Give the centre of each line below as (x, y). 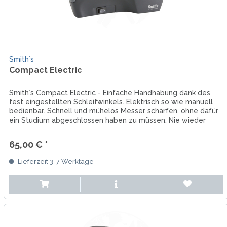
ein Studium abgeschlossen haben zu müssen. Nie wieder (107, 120)
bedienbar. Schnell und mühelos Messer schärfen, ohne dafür (113, 111)
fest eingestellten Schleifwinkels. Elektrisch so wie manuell (111, 102)
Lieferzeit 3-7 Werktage (55, 161)
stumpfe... (26, 129)
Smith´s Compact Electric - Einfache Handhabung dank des (109, 92)
